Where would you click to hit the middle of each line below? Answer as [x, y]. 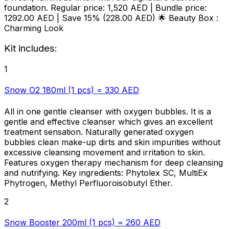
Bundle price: [181, 7]
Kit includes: [31, 49]
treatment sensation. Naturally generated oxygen [99, 132]
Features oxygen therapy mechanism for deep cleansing [113, 162]
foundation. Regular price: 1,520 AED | [80, 7]
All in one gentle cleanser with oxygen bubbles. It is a [108, 111]
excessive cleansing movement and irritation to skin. [105, 152]
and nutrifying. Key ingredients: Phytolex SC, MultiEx [106, 173]
